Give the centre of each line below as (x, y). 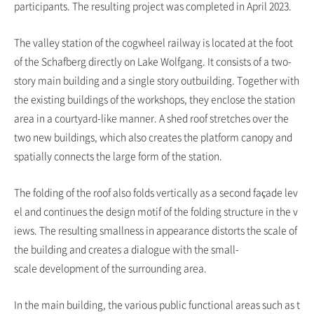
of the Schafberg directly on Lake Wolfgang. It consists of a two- (153, 61)
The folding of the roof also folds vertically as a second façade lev (156, 192)
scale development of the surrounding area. (110, 268)
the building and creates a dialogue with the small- (127, 249)
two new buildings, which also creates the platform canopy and (153, 137)
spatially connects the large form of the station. (118, 156)
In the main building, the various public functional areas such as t (157, 305)
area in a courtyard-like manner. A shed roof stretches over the (151, 118)
